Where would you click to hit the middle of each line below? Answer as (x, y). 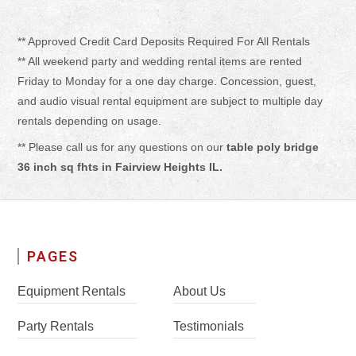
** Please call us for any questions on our (122, 147)
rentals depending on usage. (90, 121)
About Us (200, 291)
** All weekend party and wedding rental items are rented (160, 61)
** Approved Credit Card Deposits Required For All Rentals (164, 41)
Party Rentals (56, 326)
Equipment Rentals (72, 291)
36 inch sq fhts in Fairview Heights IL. (120, 167)
